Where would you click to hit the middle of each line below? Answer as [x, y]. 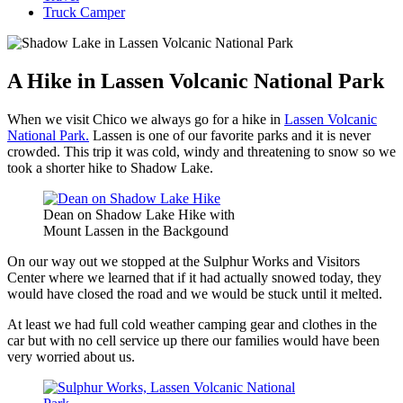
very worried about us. [71, 356]
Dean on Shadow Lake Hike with [139, 214]
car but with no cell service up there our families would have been [193, 340]
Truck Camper [84, 12]
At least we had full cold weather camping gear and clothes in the [192, 324]
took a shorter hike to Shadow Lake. [110, 167]
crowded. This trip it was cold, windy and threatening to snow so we [201, 151]
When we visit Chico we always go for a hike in [146, 119]
